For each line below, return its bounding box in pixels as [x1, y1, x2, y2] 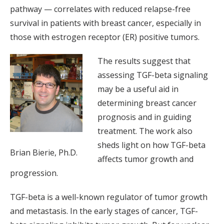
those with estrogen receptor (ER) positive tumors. [10, 31, 199, 43]
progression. [10, 167, 58, 179]
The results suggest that [97, 55, 190, 67]
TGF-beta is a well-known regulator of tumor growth [10, 191, 207, 203]
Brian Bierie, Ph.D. [10, 147, 77, 158]
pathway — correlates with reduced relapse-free [10, 3, 190, 15]
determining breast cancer [97, 97, 196, 109]
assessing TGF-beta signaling [97, 69, 208, 81]
